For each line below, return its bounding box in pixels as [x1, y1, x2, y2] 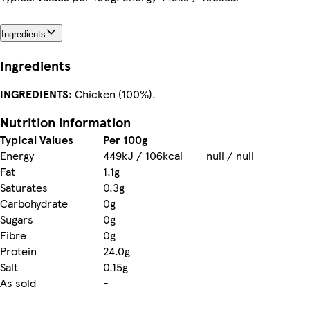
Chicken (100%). [72, 85, 156, 102]
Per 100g [103, 131, 147, 147]
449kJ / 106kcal [103, 147, 183, 163]
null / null [206, 147, 254, 163]
